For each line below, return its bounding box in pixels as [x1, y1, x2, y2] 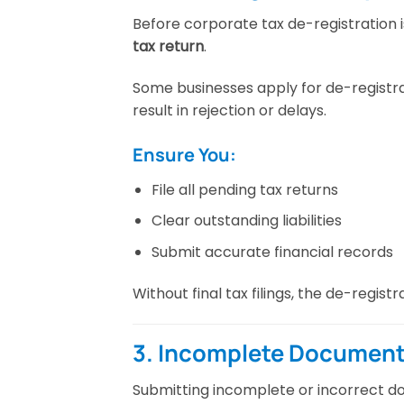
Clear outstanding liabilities [151, 210, 342, 232]
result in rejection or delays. [133, 100, 326, 122]
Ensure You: [133, 142, 236, 167]
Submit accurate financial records [151, 242, 393, 263]
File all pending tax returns [151, 179, 338, 200]
